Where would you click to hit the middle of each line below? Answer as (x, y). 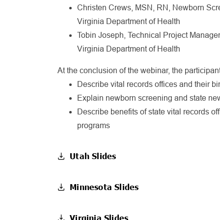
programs (94, 125)
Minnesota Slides (104, 187)
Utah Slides (93, 156)
